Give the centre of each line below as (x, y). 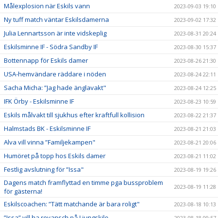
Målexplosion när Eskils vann (47, 6)
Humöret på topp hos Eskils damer (55, 155)
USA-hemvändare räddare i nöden (55, 74)
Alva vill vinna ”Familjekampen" (50, 142)
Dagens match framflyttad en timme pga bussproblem (83, 182)
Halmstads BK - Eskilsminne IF (47, 128)
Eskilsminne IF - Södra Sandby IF (51, 46)
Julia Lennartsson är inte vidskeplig (55, 33)
